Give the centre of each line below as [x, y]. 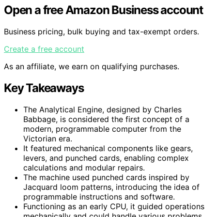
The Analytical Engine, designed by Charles [102, 109]
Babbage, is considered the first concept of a [106, 119]
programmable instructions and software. [99, 196]
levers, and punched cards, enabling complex [106, 158]
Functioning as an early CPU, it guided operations [114, 206]
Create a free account [44, 49]
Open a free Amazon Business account [103, 10]
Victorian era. [48, 138]
